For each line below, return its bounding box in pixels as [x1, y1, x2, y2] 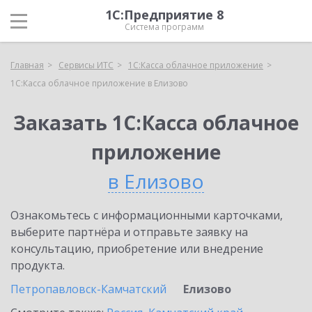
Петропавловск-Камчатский [10, 281, 166, 297]
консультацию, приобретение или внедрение [10, 241, 263, 256]
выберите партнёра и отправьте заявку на [10, 224, 248, 240]
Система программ [125, 21, 204, 33]
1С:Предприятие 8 [105, 6, 224, 23]
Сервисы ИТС [58, 59, 114, 71]
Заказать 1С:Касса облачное [13, 109, 299, 136]
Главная [10, 59, 44, 71]
